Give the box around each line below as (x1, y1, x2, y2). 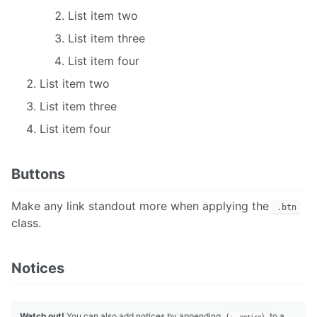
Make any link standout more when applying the (11, 198, 272, 213)
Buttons (11, 165, 65, 183)
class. (11, 215, 41, 230)
